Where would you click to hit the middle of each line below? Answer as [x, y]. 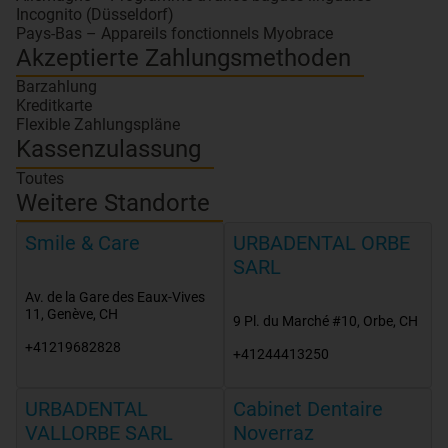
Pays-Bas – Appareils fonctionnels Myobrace [174, 33]
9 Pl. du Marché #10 [295, 321]
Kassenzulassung [108, 149]
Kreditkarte [54, 106]
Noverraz [273, 432]
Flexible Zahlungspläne [98, 125]
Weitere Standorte [113, 202]
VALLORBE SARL [99, 432]
